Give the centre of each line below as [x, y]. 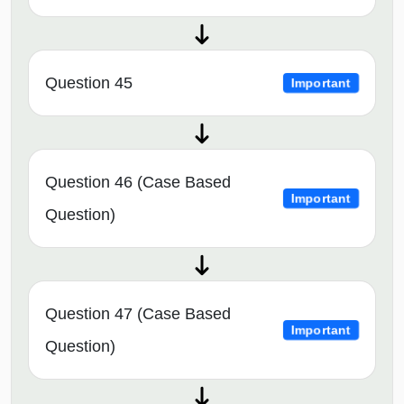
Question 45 [89, 83]
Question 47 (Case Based [138, 313]
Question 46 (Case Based [138, 182]
